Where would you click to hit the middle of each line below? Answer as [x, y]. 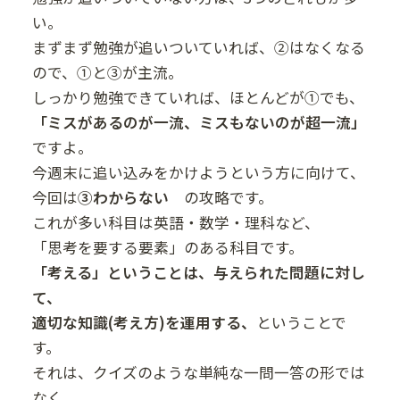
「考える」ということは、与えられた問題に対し [198, 273]
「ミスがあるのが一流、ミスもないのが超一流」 [199, 123]
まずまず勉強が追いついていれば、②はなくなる [198, 48]
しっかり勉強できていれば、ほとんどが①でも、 [198, 98]
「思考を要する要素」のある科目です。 [167, 248]
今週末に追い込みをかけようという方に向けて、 [198, 173]
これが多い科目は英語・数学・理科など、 [175, 223]
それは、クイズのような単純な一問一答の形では [198, 373]
